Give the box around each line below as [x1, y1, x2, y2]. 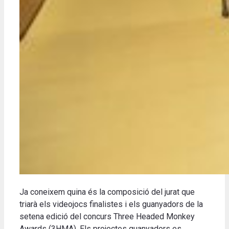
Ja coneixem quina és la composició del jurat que [19, 187, 195, 197]
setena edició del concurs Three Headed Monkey [19, 211, 195, 221]
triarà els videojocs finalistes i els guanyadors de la [19, 199, 203, 209]
